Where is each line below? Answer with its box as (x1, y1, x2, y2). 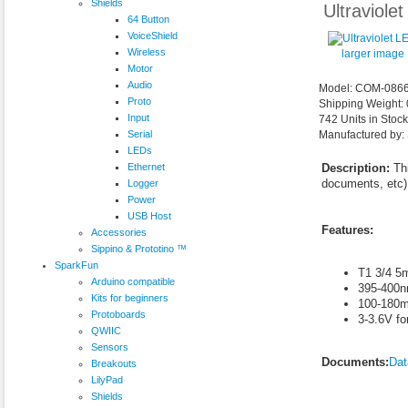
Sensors (91, 341, 128, 352)
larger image (341, 46, 404, 60)
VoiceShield (127, 29, 178, 41)
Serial (127, 127, 152, 139)
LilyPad (91, 373, 123, 385)
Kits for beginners (91, 291, 168, 303)
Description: (321, 161, 390, 176)
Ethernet (127, 160, 165, 172)
